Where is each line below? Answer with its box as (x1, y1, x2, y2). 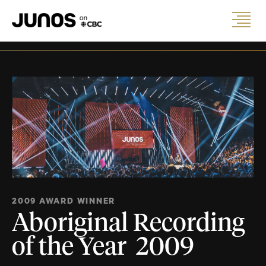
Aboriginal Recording (12, 211, 245, 237)
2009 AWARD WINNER (12, 195, 116, 207)
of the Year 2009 (12, 235, 194, 261)
